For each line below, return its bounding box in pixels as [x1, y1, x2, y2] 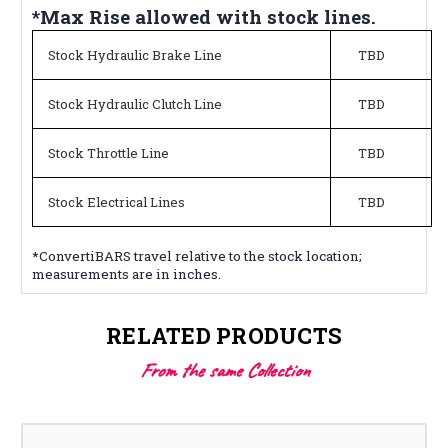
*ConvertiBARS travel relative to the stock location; [32, 246, 362, 265]
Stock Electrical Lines [48, 192, 185, 211]
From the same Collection [139, 357, 309, 383]
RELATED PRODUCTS [106, 320, 342, 350]
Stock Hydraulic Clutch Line [48, 94, 222, 113]
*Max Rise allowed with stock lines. [32, 3, 376, 29]
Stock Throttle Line [48, 143, 169, 162]
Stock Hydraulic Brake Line [48, 45, 222, 64]
